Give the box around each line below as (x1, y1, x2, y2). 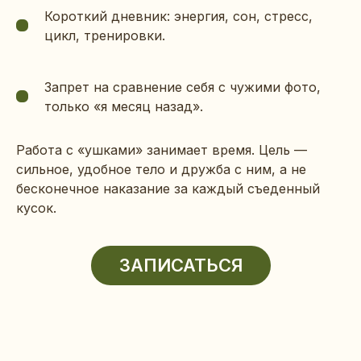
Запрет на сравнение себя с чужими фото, (44, 78, 321, 95)
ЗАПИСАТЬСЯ (118, 255, 243, 276)
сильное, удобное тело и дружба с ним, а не (16, 160, 306, 177)
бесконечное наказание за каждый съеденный (16, 180, 320, 197)
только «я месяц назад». (44, 98, 203, 114)
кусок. (16, 199, 56, 216)
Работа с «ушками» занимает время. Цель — (16, 141, 307, 158)
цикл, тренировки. (44, 27, 165, 44)
